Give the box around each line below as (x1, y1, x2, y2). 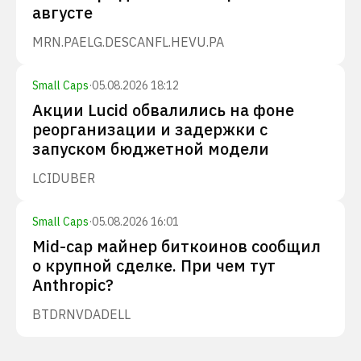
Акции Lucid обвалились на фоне (32, 99, 294, 121)
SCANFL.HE (122, 34, 189, 50)
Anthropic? (32, 274, 114, 296)
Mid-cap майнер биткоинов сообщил (32, 235, 321, 257)
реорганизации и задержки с (32, 118, 268, 140)
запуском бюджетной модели (32, 138, 269, 160)
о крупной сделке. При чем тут (32, 255, 276, 276)
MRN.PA (32, 34, 79, 50)
